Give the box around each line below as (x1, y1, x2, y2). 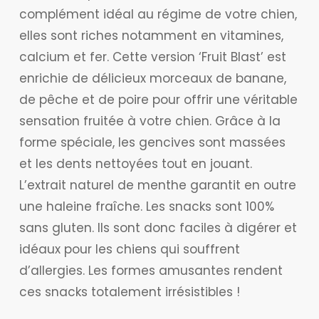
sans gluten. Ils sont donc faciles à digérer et (19, 219, 297, 237)
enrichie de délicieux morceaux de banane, (19, 70, 286, 88)
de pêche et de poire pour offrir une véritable (19, 91, 298, 109)
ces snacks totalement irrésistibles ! (19, 283, 240, 301)
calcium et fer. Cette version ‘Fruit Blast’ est (19, 48, 286, 66)
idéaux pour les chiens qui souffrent (19, 241, 240, 258)
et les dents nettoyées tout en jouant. (19, 155, 252, 173)
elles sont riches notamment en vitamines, (19, 27, 283, 45)
